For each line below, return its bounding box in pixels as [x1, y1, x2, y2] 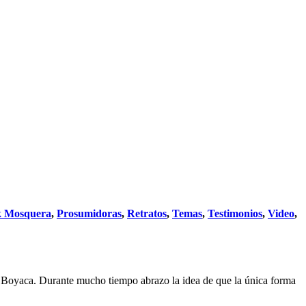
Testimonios [208, 208, 262, 220]
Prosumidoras [57, 208, 122, 220]
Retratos [127, 208, 167, 220]
